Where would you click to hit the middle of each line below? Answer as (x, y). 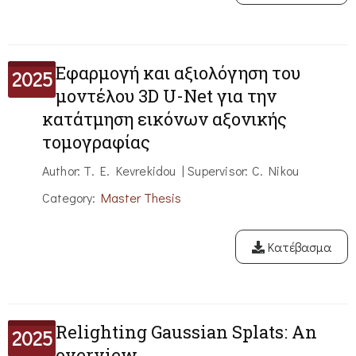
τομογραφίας (96, 142)
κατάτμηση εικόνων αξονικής (164, 119)
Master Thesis (141, 198)
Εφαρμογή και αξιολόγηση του (178, 73)
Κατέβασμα (298, 247)
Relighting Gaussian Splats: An (186, 332)
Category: (71, 198)
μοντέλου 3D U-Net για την (166, 96)
